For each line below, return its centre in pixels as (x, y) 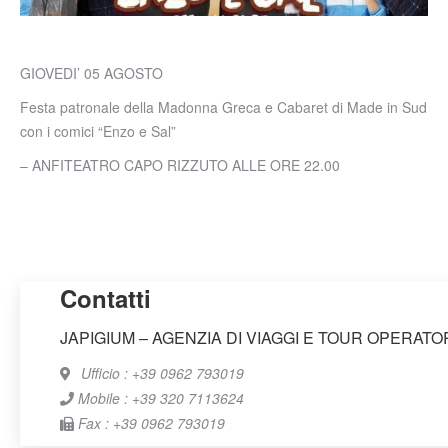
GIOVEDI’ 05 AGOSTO (91, 73)
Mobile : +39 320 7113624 (159, 398)
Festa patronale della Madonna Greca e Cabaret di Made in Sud (223, 107)
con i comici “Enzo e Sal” (98, 131)
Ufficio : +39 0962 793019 (160, 373)
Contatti (105, 298)
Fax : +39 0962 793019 (149, 423)
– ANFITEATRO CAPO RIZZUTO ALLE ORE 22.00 (180, 165)
